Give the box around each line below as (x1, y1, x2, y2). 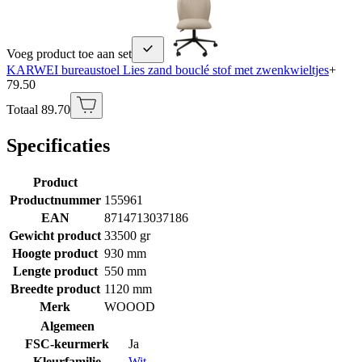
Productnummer (9, 192, 101, 207)
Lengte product (12, 263, 98, 278)
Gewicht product (9, 228, 101, 242)
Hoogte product (12, 246, 98, 260)
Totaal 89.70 (6, 102, 70, 116)
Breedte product (10, 281, 100, 296)
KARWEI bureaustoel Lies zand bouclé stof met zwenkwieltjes (6, 62, 329, 77)
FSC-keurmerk (25, 336, 109, 351)
